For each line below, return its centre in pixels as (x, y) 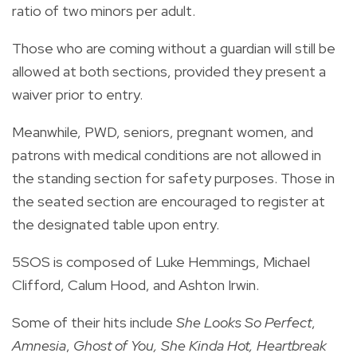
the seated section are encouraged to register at (169, 202)
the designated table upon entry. (117, 225)
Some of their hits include (94, 323)
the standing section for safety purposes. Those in (173, 178)
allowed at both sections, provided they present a (169, 72)
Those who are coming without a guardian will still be (174, 49)
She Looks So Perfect (244, 323)
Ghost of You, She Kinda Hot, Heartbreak (200, 346)
